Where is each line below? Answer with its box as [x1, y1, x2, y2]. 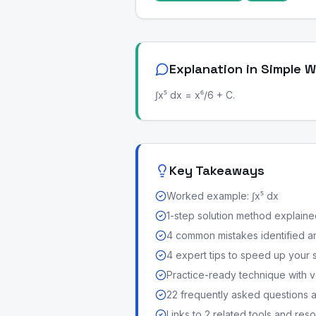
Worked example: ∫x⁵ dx [166, 190, 279, 202]
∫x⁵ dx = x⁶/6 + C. [155, 89, 235, 101]
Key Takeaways [169, 162, 265, 178]
